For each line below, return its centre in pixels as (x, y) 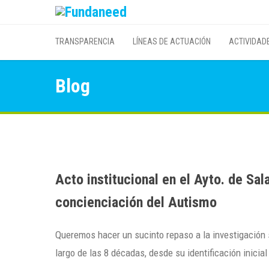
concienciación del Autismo (136, 202)
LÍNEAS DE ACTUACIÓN (172, 41)
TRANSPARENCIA (85, 41)
